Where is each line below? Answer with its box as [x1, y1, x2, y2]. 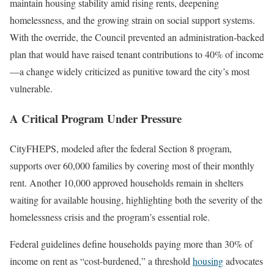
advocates [223, 254, 263, 267]
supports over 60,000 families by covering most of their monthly [10, 158, 254, 172]
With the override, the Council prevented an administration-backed [10, 31, 264, 44]
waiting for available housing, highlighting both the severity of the [10, 193, 262, 206]
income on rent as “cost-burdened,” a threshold [10, 254, 193, 267]
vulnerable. [10, 82, 53, 95]
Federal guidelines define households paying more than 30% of [10, 237, 253, 250]
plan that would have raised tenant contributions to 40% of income [10, 48, 264, 61]
